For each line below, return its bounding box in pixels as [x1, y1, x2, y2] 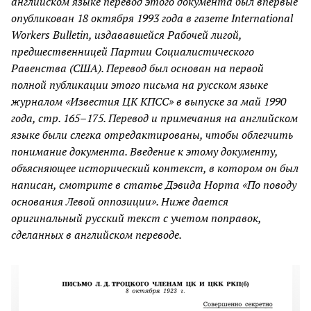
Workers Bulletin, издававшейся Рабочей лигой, [11, 26, 242, 42]
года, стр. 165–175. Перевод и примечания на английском [11, 110, 298, 126]
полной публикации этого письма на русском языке [11, 76, 268, 92]
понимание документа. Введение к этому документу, [11, 143, 278, 159]
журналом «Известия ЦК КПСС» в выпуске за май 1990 [11, 93, 286, 109]
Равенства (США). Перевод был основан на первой [11, 60, 264, 76]
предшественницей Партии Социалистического [11, 43, 254, 59]
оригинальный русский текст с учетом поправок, [11, 210, 261, 226]
